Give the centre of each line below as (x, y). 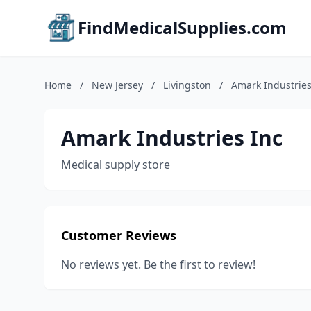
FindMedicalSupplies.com (182, 27)
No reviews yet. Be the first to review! (158, 264)
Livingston (187, 85)
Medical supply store (116, 165)
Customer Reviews (119, 235)
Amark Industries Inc (172, 138)
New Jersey (117, 85)
